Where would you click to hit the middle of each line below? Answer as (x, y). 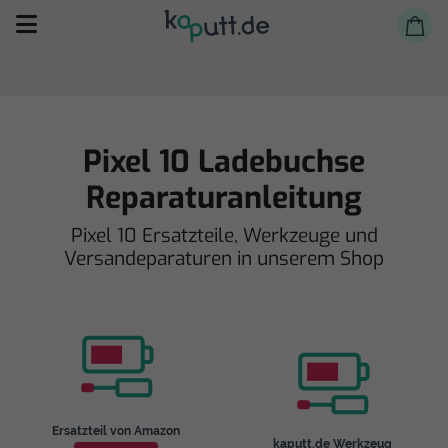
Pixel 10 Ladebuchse (224, 162)
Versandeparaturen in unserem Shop (224, 258)
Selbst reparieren (153, 221)
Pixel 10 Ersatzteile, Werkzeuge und (224, 235)
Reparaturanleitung (224, 198)
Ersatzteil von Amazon (116, 431)
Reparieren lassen (156, 275)
